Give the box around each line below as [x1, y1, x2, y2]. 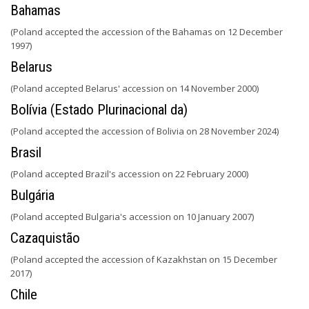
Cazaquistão [10, 230, 80, 246]
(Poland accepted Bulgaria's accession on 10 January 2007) [10, 210, 254, 223]
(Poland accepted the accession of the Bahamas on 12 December [10, 26, 283, 38]
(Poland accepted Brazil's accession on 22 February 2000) [10, 168, 248, 180]
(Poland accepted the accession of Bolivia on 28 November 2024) [10, 125, 279, 137]
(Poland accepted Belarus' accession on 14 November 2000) [10, 82, 259, 94]
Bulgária [10, 187, 54, 203]
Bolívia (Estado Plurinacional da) [10, 101, 188, 118]
